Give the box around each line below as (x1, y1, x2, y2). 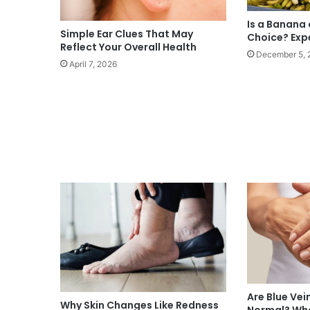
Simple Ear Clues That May (60, 26, 193, 41)
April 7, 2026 (69, 58, 117, 69)
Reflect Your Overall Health (60, 39, 197, 54)
